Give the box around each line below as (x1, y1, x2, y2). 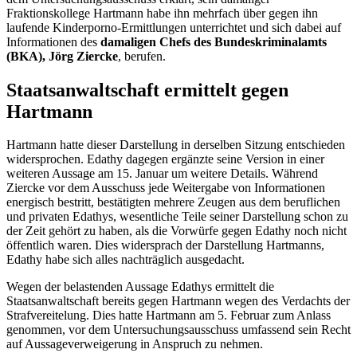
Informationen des (6, 34, 97, 49)
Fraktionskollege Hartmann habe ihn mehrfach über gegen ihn (6, 6, 318, 20)
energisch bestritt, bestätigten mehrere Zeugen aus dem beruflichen (6, 195, 340, 210)
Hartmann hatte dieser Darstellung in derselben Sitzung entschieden (6, 138, 345, 152)
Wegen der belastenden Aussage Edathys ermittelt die (6, 280, 274, 294)
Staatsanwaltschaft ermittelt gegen (6, 79, 288, 100)
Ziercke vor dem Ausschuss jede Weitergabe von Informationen (6, 181, 325, 195)
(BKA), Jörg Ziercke (6, 49, 118, 63)
